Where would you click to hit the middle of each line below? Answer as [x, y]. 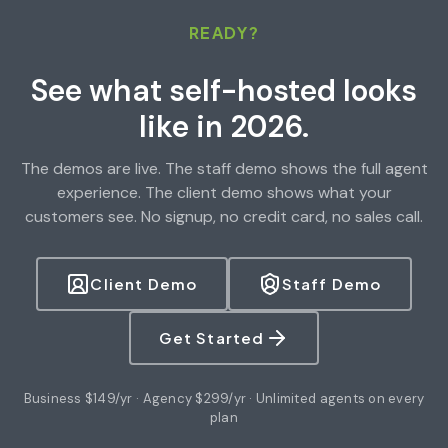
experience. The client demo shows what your [224, 192]
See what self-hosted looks [224, 90]
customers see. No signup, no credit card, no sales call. [224, 216]
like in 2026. [224, 126]
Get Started [212, 338]
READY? [224, 32]
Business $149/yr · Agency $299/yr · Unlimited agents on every [224, 398]
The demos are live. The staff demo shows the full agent [224, 168]
